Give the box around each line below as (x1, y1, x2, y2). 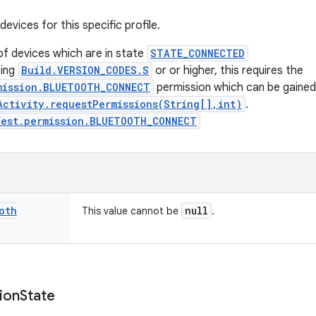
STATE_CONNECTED (150, 47, 245, 60)
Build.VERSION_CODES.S (21, 63, 149, 77)
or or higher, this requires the (152, 63, 303, 78)
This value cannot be (82, 205, 181, 217)
